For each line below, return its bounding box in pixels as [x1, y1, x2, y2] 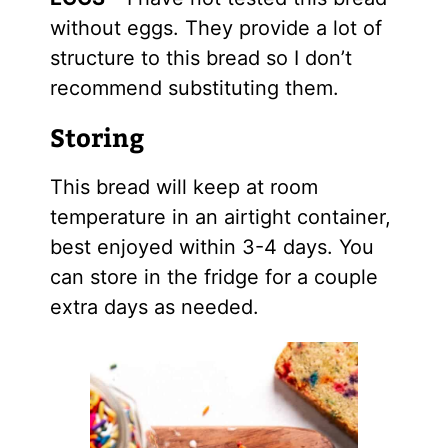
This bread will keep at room [49, 174, 318, 199]
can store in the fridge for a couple [49, 264, 378, 289]
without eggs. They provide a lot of [49, 15, 382, 40]
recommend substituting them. [49, 75, 339, 100]
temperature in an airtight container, [49, 204, 391, 229]
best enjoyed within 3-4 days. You [49, 234, 374, 259]
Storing [49, 119, 144, 154]
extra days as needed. [49, 294, 259, 319]
